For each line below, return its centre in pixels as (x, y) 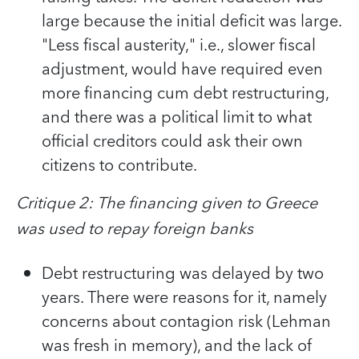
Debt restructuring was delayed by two (183, 274)
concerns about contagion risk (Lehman (186, 322)
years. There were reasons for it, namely (184, 298)
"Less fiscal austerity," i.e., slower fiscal (179, 45)
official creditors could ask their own (172, 141)
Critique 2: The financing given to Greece (167, 203)
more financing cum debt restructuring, (185, 93)
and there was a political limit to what (177, 117)
